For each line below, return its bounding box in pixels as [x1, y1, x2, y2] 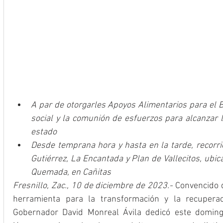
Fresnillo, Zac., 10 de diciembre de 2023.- [13, 180, 173, 191]
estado [31, 126, 57, 137]
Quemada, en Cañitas [31, 167, 111, 178]
